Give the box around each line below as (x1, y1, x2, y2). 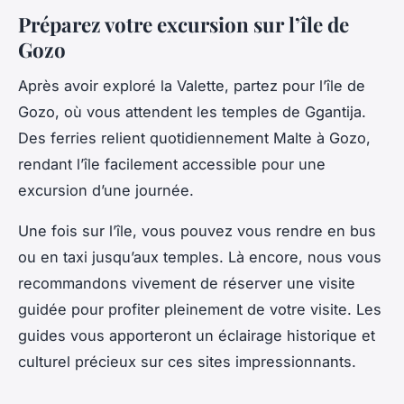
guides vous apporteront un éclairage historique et (18, 326, 375, 345)
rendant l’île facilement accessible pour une (18, 155, 326, 174)
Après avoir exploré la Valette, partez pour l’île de (18, 77, 365, 96)
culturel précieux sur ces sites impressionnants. (18, 353, 356, 372)
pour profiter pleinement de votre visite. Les (67, 300, 381, 319)
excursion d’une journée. (18, 181, 194, 200)
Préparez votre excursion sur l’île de (18, 10, 349, 38)
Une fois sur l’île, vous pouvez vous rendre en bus (18, 222, 376, 241)
